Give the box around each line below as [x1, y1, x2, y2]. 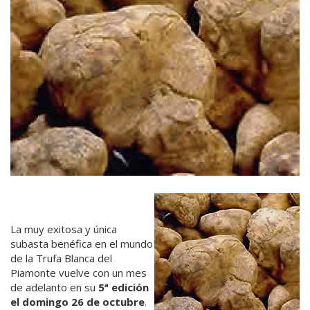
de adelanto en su [10, 280, 98, 294]
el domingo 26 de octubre [10, 294, 145, 309]
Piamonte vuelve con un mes [10, 265, 147, 280]
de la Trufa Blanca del [10, 250, 112, 265]
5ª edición [98, 280, 149, 294]
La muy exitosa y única [10, 221, 117, 236]
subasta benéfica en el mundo [10, 236, 153, 250]
